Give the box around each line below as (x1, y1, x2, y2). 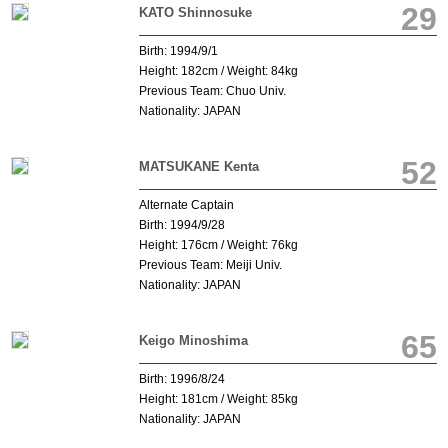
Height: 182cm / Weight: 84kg (138, 64, 298, 78)
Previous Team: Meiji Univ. (138, 258, 282, 272)
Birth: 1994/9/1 (138, 44, 218, 58)
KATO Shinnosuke (138, 5, 252, 20)
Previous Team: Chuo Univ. (138, 84, 286, 98)
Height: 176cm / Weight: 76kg (138, 238, 298, 252)
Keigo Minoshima (138, 333, 248, 348)
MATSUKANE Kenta (138, 159, 259, 174)
